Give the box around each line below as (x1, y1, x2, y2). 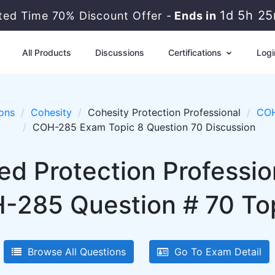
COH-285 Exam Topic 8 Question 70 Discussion (33, 121, 255, 133)
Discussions (95, 47, 144, 58)
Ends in (171, 9, 220, 22)
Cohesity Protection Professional (88, 106, 241, 118)
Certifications (168, 47, 224, 58)
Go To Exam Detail (168, 246, 261, 258)
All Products (21, 47, 71, 58)
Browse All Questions (21, 246, 126, 258)
